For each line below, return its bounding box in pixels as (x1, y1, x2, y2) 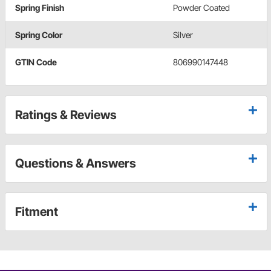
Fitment (15, 204, 58, 219)
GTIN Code (15, 56, 57, 67)
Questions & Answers (15, 155, 136, 171)
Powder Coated (173, 2, 230, 13)
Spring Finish (15, 2, 64, 13)
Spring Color (15, 29, 62, 40)
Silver (173, 29, 193, 40)
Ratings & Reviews (15, 107, 117, 122)
